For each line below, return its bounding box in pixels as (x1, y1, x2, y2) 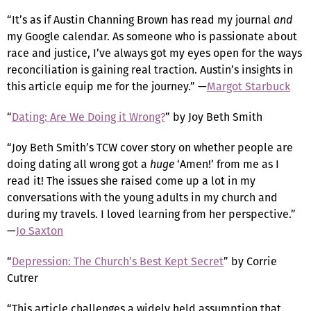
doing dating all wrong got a (7, 155, 150, 172)
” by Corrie (224, 253, 277, 269)
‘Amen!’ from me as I (177, 155, 279, 172)
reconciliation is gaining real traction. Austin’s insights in (7, 61, 293, 78)
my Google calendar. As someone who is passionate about (7, 28, 297, 44)
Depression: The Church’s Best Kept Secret (12, 253, 224, 269)
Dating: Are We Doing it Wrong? (12, 108, 165, 125)
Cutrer (7, 269, 38, 286)
